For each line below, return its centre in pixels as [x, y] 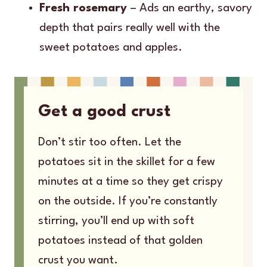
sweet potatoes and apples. [111, 47]
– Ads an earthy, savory [190, 8]
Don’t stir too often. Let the [110, 142]
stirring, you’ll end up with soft [116, 221]
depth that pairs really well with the [130, 28]
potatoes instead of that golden [120, 240]
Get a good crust [104, 112]
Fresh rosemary [83, 8]
